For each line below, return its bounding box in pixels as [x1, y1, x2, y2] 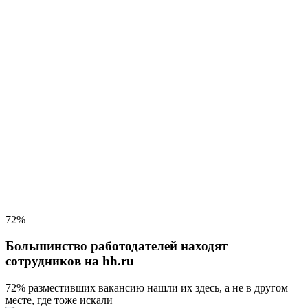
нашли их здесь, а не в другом [144, 282, 288, 294]
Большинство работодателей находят [5, 239, 228, 254]
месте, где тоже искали [5, 294, 113, 307]
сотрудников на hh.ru [5, 254, 134, 269]
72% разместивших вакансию [5, 282, 144, 294]
